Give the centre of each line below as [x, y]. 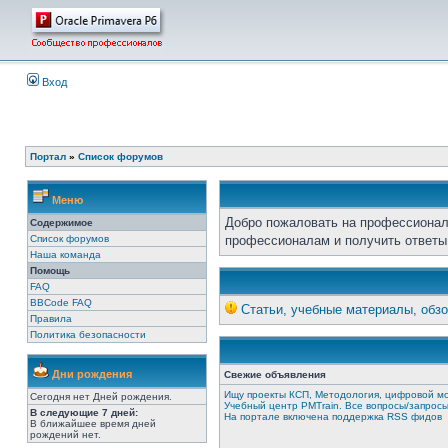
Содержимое [61, 222]
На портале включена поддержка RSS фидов [333, 416]
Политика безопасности [88, 334]
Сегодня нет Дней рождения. [101, 396]
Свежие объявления [275, 374]
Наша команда [65, 254]
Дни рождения [90, 374]
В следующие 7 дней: [84, 412]
